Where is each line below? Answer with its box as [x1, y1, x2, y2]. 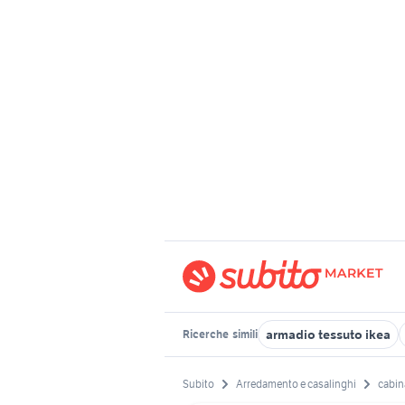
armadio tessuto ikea [266, 326, 391, 343]
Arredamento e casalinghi [236, 377, 356, 391]
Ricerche [183, 327, 231, 341]
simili [231, 327, 258, 341]
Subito [183, 377, 214, 391]
